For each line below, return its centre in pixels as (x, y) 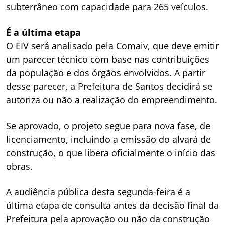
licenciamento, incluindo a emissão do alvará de (108, 139)
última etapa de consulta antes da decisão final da (113, 205)
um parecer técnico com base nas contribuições (108, 59)
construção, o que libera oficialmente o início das (111, 152)
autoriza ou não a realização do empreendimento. (112, 100)
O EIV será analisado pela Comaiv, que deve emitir (113, 45)
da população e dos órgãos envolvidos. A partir (106, 73)
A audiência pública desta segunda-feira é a (98, 192)
